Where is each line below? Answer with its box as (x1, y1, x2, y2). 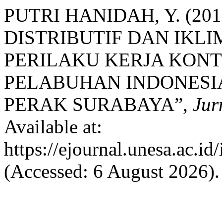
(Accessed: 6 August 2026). (4, 161, 220, 182)
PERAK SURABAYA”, (4, 94, 193, 115)
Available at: (4, 116, 102, 137)
